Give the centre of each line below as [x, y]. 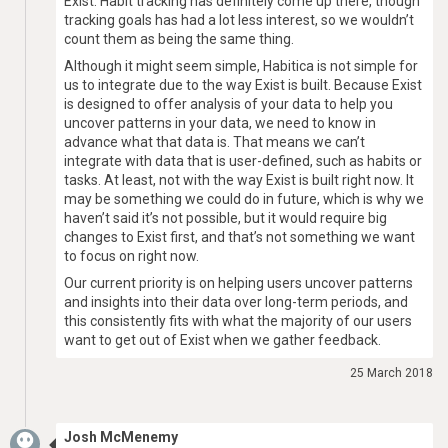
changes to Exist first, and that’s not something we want [239, 237]
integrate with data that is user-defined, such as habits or [243, 161]
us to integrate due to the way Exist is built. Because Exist [243, 85]
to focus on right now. [131, 256]
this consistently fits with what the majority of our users [238, 321]
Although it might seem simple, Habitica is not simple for [241, 66]
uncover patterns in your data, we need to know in [220, 123]
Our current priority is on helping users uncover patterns [238, 283]
